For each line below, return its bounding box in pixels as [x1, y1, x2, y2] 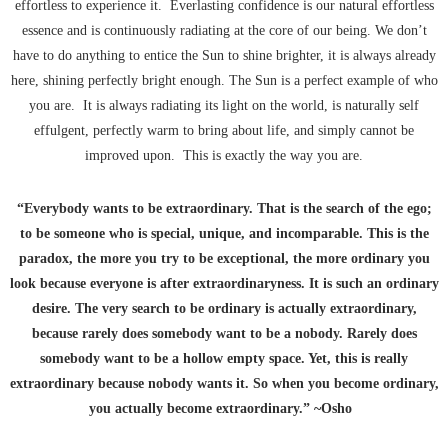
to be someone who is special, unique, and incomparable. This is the [19, 226, 429, 242]
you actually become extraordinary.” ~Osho [88, 401, 360, 417]
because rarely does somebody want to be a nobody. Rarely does [31, 326, 417, 342]
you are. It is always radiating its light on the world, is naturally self [29, 98, 419, 114]
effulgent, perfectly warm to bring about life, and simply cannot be [34, 123, 414, 139]
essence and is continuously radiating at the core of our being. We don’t [21, 23, 427, 39]
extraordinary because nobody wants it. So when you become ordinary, [9, 376, 439, 392]
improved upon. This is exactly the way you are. [85, 148, 363, 164]
